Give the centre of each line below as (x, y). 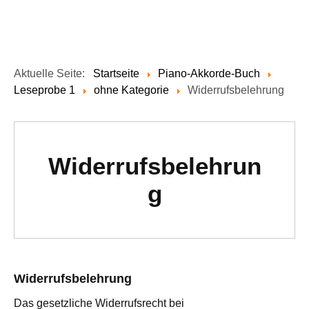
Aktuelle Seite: (52, 74)
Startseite (116, 74)
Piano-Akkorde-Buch (209, 74)
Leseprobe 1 (44, 90)
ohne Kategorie (131, 90)
